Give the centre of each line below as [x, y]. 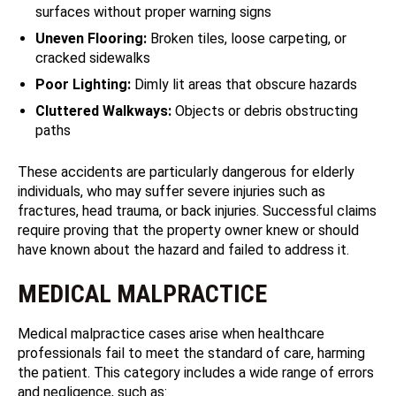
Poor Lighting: [83, 85]
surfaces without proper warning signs [153, 12]
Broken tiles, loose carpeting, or [247, 39]
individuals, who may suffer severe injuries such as [171, 192]
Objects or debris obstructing [265, 111]
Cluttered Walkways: [103, 111]
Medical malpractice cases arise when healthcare [171, 334]
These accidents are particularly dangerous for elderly [186, 172]
